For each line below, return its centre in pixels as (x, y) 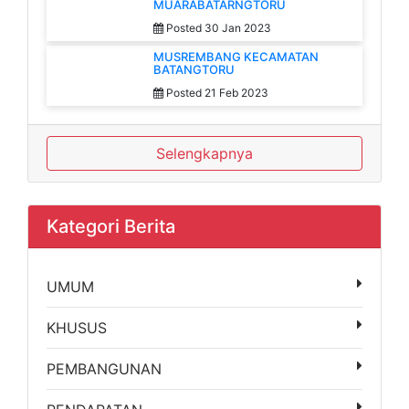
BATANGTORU (194, 69)
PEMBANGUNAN (104, 368)
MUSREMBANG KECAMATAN (236, 56)
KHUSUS (77, 327)
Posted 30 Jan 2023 (217, 27)
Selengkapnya (204, 153)
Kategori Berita (111, 226)
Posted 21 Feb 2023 (216, 92)
